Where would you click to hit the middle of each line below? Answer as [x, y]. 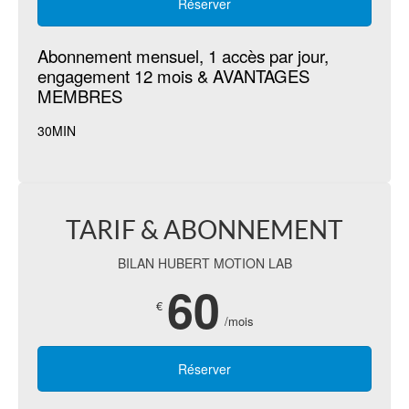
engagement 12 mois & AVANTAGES [173, 76]
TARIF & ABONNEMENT [204, 230]
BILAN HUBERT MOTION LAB [204, 263]
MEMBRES [80, 96]
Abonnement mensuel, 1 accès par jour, [183, 56]
